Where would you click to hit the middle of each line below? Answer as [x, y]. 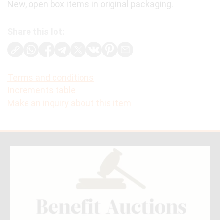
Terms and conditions [51, 78]
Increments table [41, 90]
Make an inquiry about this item [69, 103]
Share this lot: [36, 32]
